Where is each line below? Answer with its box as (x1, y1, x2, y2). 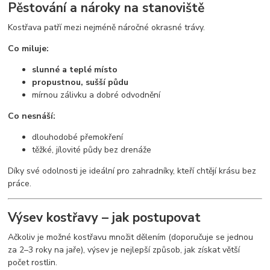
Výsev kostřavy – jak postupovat (8, 209, 201, 227)
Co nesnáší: (8, 110, 56, 122)
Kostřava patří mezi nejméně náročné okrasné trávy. (8, 21, 206, 33)
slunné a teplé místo (32, 63, 118, 75)
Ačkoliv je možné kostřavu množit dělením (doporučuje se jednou (8, 231, 254, 243)
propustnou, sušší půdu (32, 76, 129, 88)
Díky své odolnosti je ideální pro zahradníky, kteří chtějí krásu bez (8, 165, 257, 177)
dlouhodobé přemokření (32, 131, 124, 143)
